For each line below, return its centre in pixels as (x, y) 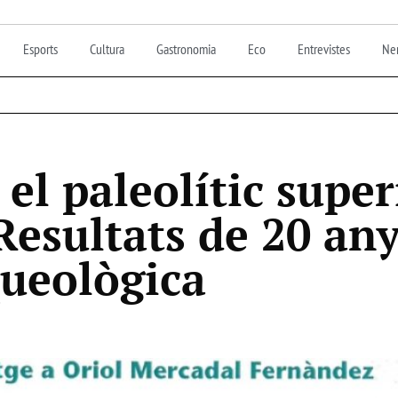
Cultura (107, 48)
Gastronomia (186, 48)
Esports (40, 48)
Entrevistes (324, 48)
